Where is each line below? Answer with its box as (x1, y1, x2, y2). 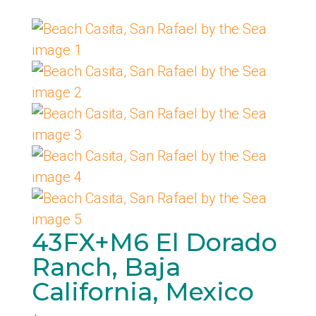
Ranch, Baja (31, 252, 181, 282)
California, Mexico (31, 276, 254, 307)
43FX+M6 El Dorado (31, 227, 277, 257)
